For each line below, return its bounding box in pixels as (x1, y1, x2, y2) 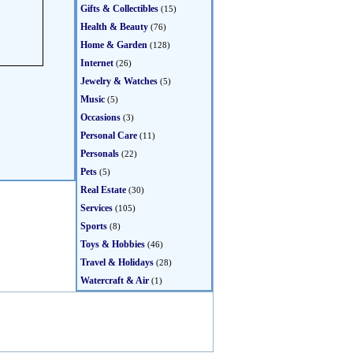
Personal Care (80, 130, 137, 141)
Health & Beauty (80, 21, 148, 32)
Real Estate (80, 184, 126, 195)
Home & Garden (80, 39, 147, 50)
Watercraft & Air (80, 275, 149, 286)
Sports (80, 221, 107, 232)
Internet (80, 58, 113, 69)
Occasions (80, 112, 121, 123)
